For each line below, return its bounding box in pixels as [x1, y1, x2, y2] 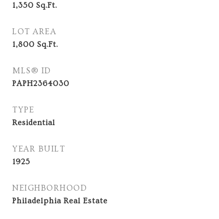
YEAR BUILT [12, 144, 65, 153]
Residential [12, 118, 55, 127]
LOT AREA [12, 27, 56, 36]
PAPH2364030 [12, 79, 69, 88]
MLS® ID [12, 66, 51, 75]
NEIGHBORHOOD [12, 183, 87, 193]
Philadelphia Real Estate [12, 197, 108, 205]
